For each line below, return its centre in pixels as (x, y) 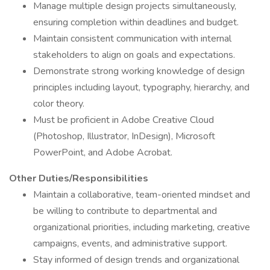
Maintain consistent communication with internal (132, 39)
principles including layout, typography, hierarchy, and (141, 87)
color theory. (59, 104)
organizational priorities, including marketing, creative (142, 227)
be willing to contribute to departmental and (125, 211)
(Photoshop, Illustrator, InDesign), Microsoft (124, 136)
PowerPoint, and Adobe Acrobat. (103, 152)
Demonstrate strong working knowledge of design (139, 71)
